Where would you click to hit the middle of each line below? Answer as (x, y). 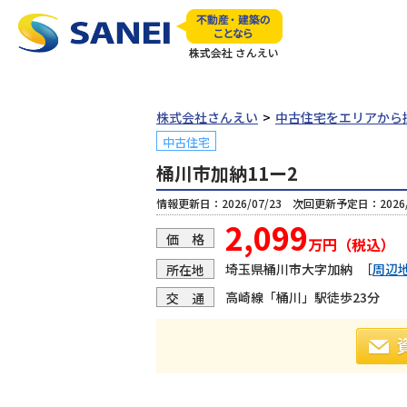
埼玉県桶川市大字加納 (289, 268)
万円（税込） (352, 244)
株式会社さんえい (207, 117)
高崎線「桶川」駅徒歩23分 (303, 297)
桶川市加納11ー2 (227, 173)
